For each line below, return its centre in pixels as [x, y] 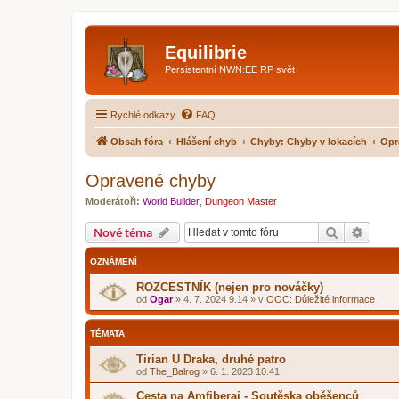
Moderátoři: [113, 201]
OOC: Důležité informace [321, 299]
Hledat [357, 232]
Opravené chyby [151, 180]
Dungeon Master [241, 201]
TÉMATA [107, 334]
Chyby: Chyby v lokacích [309, 141]
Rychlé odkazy [143, 114]
